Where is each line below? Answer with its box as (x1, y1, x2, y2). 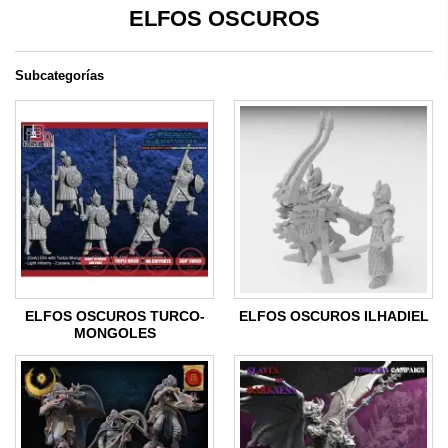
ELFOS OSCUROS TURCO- (24, 308, 205, 324)
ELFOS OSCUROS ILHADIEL (238, 308, 429, 324)
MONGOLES (73, 325, 156, 341)
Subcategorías (15, 68, 104, 83)
